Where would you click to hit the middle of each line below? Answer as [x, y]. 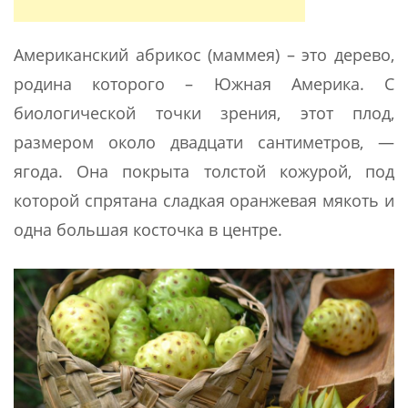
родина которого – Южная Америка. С [204, 84]
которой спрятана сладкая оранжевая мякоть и [204, 201]
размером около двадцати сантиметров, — [204, 143]
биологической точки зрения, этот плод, [204, 113]
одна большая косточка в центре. [148, 230]
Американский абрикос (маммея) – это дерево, [204, 55]
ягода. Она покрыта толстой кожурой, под [204, 172]
